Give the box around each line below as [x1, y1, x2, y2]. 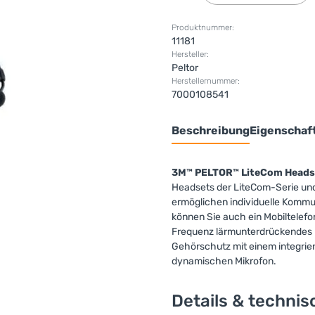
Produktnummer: [172, 22, 234, 32]
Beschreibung [172, 124, 250, 137]
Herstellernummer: [172, 76, 240, 86]
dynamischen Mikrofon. [172, 255, 276, 267]
